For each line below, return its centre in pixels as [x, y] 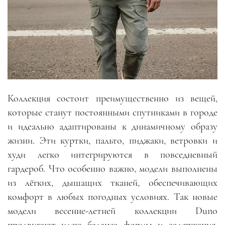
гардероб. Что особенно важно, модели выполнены [113, 168]
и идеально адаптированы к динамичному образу [113, 126]
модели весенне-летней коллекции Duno [113, 211]
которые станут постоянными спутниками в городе [113, 112]
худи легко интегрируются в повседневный [113, 154]
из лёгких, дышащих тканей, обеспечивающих [113, 183]
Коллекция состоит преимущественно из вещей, [113, 98]
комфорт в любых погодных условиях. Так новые [113, 197]
